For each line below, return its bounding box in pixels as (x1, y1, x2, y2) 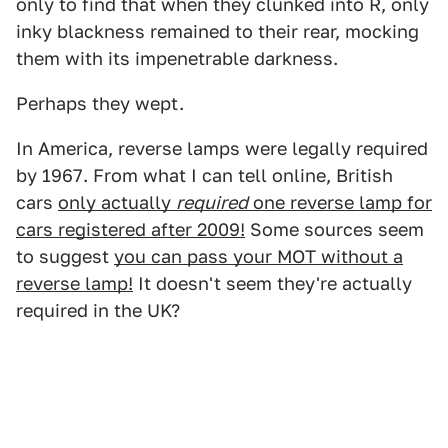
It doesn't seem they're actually (133, 272, 412, 294)
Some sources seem (245, 218, 424, 240)
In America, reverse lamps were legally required (16, 137, 428, 159)
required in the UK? (16, 299, 180, 321)
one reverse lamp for (248, 191, 432, 213)
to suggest (16, 245, 114, 267)
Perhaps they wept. (16, 92, 184, 114)
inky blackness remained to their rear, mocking (16, 20, 419, 42)
